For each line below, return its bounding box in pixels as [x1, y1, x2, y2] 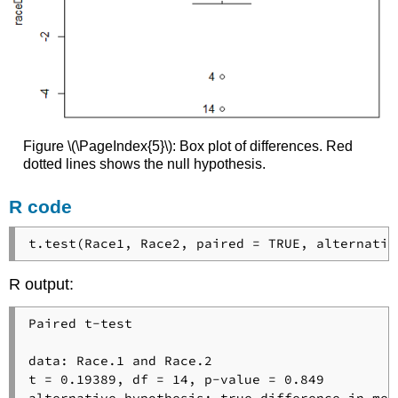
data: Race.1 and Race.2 [28, 352, 212, 369]
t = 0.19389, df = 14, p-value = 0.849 [28, 370, 324, 387]
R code [9, 195, 73, 217]
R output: [9, 275, 75, 293]
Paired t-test [28, 314, 132, 331]
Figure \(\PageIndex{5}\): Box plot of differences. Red [22, 139, 353, 155]
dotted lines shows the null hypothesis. [22, 156, 266, 172]
